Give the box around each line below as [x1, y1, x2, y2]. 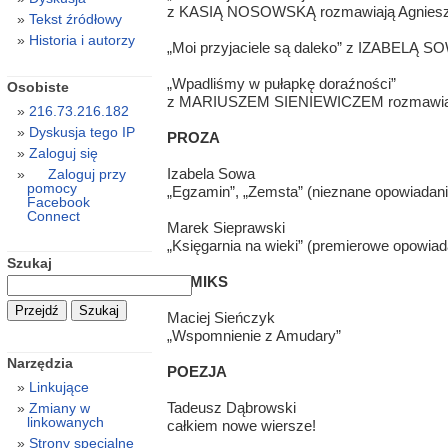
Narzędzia [6, 355, 73, 372]
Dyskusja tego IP [28, 124, 135, 141]
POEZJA [166, 363, 227, 381]
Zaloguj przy [47, 166, 126, 183]
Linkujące [28, 379, 89, 396]
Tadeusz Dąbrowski [166, 399, 296, 417]
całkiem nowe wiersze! [166, 417, 316, 435]
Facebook [26, 194, 90, 211]
